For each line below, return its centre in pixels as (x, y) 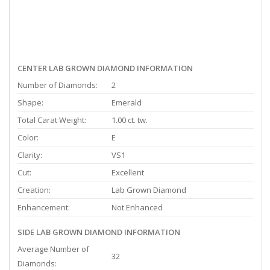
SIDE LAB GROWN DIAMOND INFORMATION (99, 232)
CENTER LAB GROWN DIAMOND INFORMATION (105, 68)
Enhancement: (44, 207)
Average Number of (53, 249)
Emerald (127, 102)
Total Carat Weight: (52, 120)
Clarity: (30, 155)
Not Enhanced (137, 207)
